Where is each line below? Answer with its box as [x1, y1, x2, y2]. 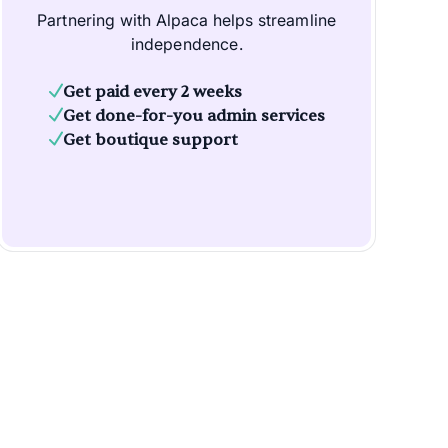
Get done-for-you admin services [62, 106, 325, 127]
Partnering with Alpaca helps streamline [37, 10, 337, 31]
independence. [130, 34, 243, 55]
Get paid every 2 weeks [62, 82, 242, 103]
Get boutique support [62, 130, 238, 151]
